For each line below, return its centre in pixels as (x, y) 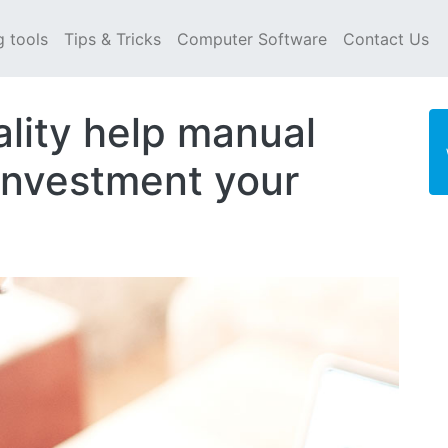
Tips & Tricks (112, 38)
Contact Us (386, 38)
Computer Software (252, 38)
